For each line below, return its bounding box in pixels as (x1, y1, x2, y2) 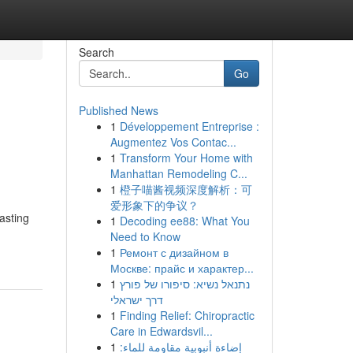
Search (78, 44, 114, 60)
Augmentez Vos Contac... (110, 134, 236, 150)
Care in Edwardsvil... (110, 323, 213, 339)
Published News (78, 102, 158, 118)
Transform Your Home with (119, 150, 253, 165)
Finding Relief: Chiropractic (119, 307, 255, 323)
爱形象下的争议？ (110, 197, 199, 213)
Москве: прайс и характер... (110, 260, 254, 276)
